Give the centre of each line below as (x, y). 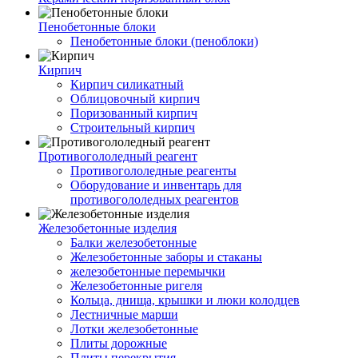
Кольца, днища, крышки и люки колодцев (185, 300)
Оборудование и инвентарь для (156, 185)
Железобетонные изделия (107, 228)
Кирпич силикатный (127, 84)
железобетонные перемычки (148, 271)
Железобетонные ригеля (136, 285)
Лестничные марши (124, 314)
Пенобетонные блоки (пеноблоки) (164, 41)
